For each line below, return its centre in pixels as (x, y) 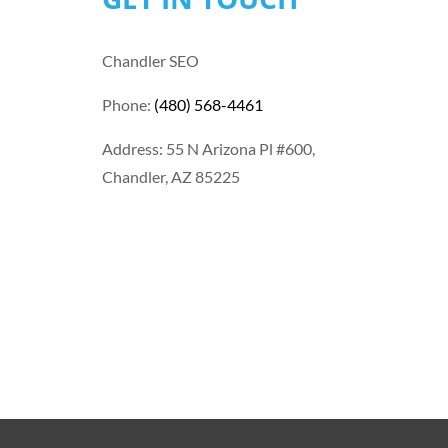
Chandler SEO (150, 61)
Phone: (128, 105)
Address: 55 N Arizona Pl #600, (208, 149)
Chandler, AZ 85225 (171, 177)
